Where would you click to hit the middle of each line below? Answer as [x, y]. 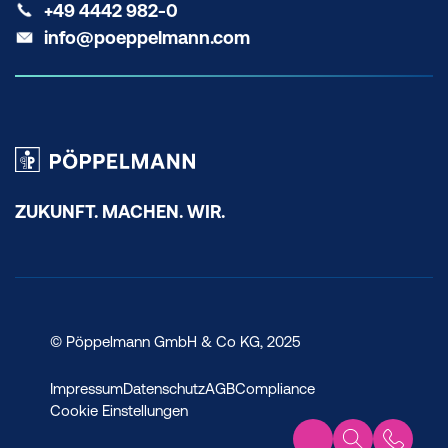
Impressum [86, 388]
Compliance [275, 388]
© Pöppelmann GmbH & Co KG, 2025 [175, 341]
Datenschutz [164, 388]
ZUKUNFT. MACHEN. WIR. [120, 211]
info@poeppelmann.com [147, 38]
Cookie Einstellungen [119, 410]
